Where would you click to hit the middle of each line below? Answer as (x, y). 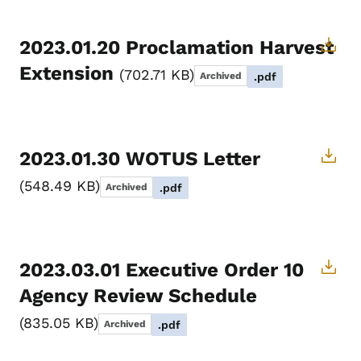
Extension (69, 74)
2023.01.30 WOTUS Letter (140, 159)
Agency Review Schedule (138, 296)
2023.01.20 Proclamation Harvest (176, 48)
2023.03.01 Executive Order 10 (162, 270)
